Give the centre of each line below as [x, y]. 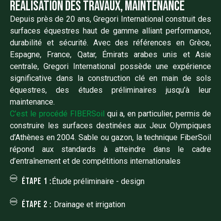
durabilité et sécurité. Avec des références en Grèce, [110, 43]
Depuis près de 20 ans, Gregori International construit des [110, 19]
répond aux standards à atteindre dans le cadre [110, 149]
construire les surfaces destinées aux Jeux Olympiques [110, 126]
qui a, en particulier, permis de [158, 114]
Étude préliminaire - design [98, 181]
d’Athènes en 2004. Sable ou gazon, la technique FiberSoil [110, 138]
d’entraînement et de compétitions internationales [95, 161]
